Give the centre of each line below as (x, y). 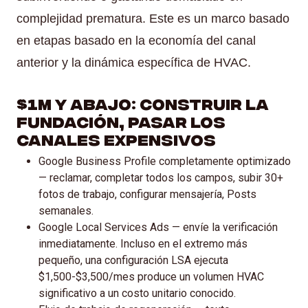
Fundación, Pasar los (121, 120)
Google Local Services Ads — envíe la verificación (158, 227)
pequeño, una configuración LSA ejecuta (133, 260)
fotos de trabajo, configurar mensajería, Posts (147, 194)
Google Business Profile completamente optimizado (165, 161)
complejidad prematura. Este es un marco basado (153, 18)
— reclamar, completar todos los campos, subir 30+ (161, 177)
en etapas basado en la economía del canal (136, 40)
